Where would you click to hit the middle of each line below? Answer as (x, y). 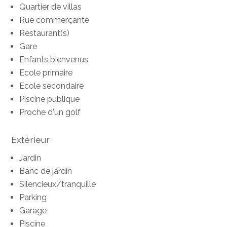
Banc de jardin (46, 171)
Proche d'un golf (50, 112)
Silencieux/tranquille (58, 184)
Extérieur (31, 139)
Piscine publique (50, 99)
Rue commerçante (54, 20)
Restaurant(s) (45, 33)
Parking (33, 198)
